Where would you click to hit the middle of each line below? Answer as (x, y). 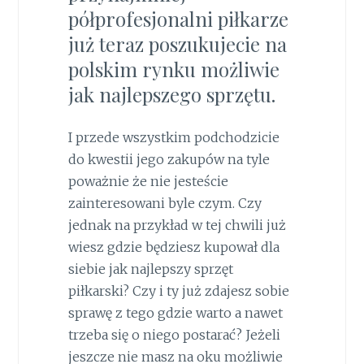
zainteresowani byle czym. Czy (165, 203)
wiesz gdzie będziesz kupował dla (173, 247)
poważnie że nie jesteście (148, 181)
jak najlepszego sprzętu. (171, 94)
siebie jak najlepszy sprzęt (150, 269)
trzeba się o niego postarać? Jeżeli (174, 334)
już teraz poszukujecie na (177, 43)
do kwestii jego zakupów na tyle (169, 159)
